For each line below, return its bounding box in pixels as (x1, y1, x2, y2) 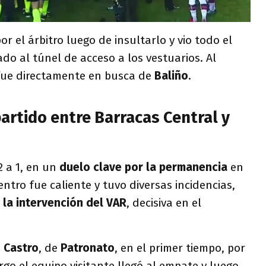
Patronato (61, 240, 115, 255)
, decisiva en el (126, 195, 201, 210)
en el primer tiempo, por (121, 240, 245, 255)
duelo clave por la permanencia (56, 160, 230, 174)
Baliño (154, 68, 188, 83)
